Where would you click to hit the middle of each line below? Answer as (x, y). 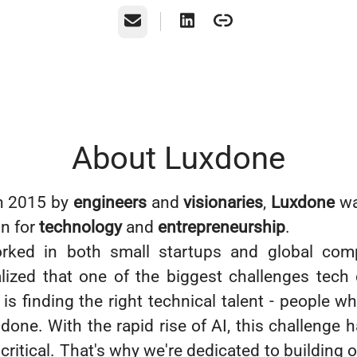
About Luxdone (178, 158)
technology (80, 227)
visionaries (224, 202)
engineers (110, 202)
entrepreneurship (222, 227)
